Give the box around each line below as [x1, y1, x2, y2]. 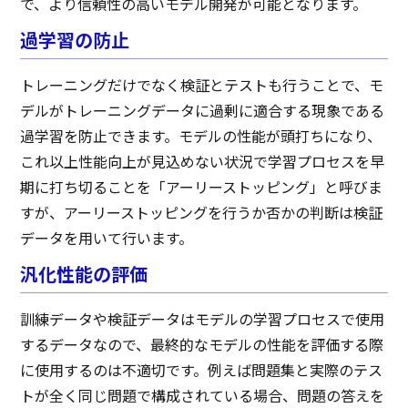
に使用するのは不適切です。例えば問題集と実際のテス [20, 361, 383, 382]
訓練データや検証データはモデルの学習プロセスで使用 [20, 310, 385, 331]
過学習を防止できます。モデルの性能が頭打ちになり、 [20, 127, 382, 148]
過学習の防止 [20, 28, 130, 54]
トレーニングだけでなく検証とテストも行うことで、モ [20, 76, 384, 97]
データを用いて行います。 [20, 229, 194, 250]
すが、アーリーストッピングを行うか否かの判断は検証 [20, 203, 383, 224]
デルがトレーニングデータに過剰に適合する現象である [20, 101, 385, 122]
